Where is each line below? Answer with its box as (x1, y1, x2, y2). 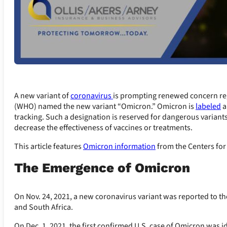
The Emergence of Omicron (14, 160, 190, 175)
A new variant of (14, 90, 70, 101)
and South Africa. (14, 201, 73, 213)
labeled (196, 100, 221, 112)
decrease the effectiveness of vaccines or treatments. (14, 122, 193, 133)
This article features (14, 140, 83, 152)
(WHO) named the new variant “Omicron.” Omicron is (14, 100, 196, 112)
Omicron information (83, 140, 156, 152)
